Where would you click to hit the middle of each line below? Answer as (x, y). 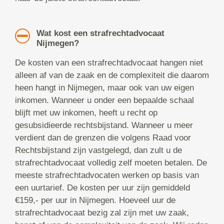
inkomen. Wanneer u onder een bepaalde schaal (104, 100)
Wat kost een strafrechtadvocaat (100, 33)
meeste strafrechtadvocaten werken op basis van (107, 175)
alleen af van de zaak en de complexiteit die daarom (112, 75)
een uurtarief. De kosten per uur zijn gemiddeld (102, 188)
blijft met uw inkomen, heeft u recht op (86, 113)
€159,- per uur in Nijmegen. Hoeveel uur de (95, 200)
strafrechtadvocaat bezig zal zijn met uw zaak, (102, 213)
